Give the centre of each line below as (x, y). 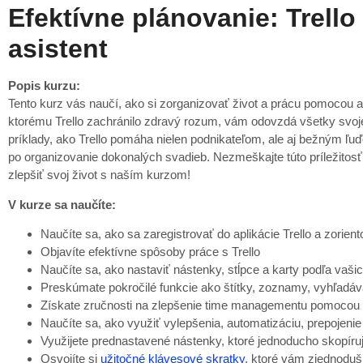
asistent (58, 49)
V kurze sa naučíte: (62, 204)
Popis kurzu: (44, 86)
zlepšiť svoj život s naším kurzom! (99, 175)
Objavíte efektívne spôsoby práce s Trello (150, 252)
